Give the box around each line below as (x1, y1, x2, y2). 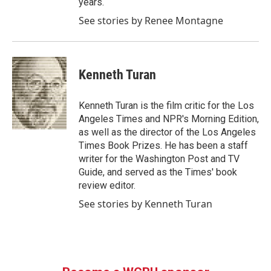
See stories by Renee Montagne (79, 14, 223, 27)
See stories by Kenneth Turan (79, 197, 212, 211)
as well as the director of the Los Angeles (79, 126, 256, 138)
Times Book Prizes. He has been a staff (79, 140, 248, 151)
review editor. (79, 180, 135, 191)
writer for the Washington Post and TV (79, 153, 240, 165)
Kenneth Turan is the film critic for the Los (79, 100, 254, 111)
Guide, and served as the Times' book (79, 166, 237, 178)
